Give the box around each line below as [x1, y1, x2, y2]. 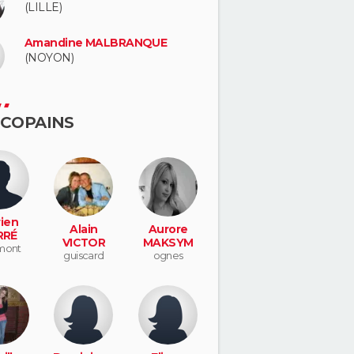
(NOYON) [24, 51, 74, 65]
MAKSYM [142, 235, 194, 250]
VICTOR [62, 235, 106, 250]
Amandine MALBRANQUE [24, 36, 168, 50]
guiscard [63, 248, 104, 262]
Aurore [148, 221, 188, 236]
